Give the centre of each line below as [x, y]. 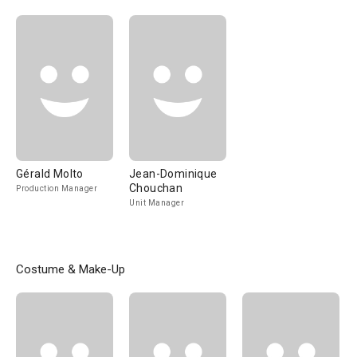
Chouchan [156, 188]
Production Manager [57, 188]
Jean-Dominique [173, 174]
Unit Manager [157, 203]
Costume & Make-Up [71, 269]
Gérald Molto [50, 174]
